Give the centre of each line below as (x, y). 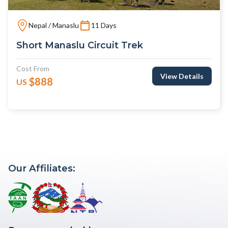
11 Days (104, 25)
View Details (182, 76)
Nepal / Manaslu (54, 25)
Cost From (33, 69)
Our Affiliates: (42, 168)
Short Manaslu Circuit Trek (80, 45)
